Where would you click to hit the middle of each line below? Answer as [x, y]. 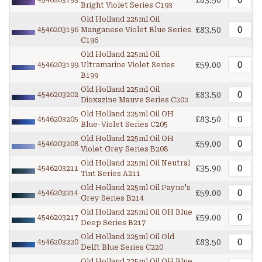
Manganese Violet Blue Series [136, 30]
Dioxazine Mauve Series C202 [135, 100]
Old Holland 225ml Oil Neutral [135, 163]
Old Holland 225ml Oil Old [127, 237]
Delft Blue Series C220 [122, 248]
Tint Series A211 [111, 174]
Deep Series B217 [113, 223]
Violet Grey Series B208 [124, 149]
